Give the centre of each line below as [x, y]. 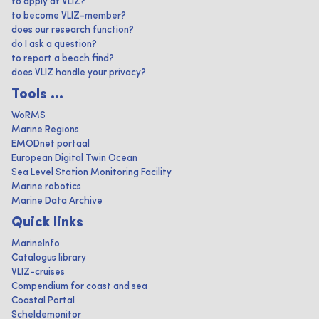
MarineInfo [36, 244]
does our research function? [73, 30]
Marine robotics [46, 187]
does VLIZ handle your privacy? [79, 73]
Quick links [47, 223]
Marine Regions [45, 130]
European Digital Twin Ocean [74, 158]
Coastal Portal [43, 301]
